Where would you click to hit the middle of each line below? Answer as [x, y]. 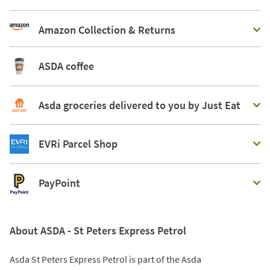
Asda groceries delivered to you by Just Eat [140, 105]
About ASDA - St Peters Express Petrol [98, 230]
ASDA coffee [66, 66]
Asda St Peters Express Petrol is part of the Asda [105, 259]
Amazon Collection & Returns [107, 30]
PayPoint [59, 183]
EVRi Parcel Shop [78, 144]
